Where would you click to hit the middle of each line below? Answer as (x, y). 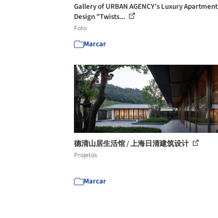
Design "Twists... (100, 17)
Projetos (86, 155)
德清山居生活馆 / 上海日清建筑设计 (132, 144)
